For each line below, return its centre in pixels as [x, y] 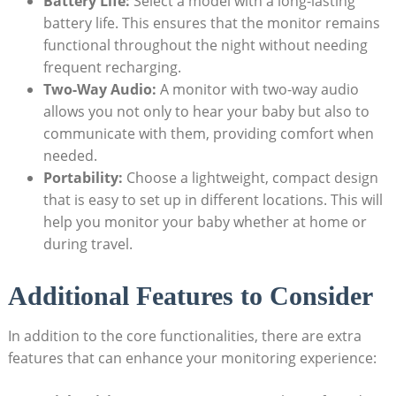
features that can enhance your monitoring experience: [192, 358]
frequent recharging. [112, 68]
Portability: [83, 178]
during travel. [88, 244]
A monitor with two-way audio [257, 90]
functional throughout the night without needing [205, 46]
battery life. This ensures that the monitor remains [211, 23]
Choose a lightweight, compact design [250, 178]
